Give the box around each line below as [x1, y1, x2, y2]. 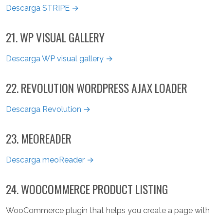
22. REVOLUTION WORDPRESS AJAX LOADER [6, 79, 187, 97]
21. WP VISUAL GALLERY [6, 29, 105, 46]
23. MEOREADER [6, 130, 72, 147]
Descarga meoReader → [6, 155, 94, 165]
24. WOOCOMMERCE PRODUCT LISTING [6, 181, 168, 198]
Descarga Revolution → [6, 105, 91, 114]
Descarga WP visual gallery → [6, 54, 113, 64]
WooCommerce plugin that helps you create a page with [6, 206, 210, 216]
